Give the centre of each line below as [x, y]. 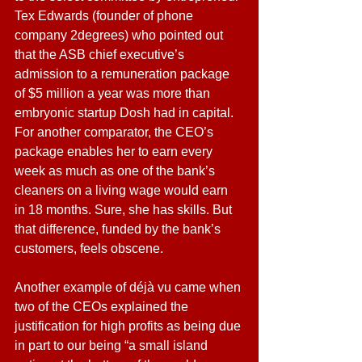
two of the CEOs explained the [103, 307]
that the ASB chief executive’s [101, 55]
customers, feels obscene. [89, 248]
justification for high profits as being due [129, 326]
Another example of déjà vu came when [129, 287]
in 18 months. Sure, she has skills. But [125, 210]
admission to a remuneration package [124, 74]
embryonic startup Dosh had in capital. [124, 113]
